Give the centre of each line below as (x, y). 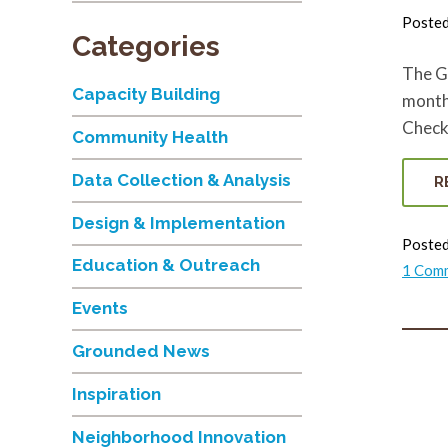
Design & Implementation (178, 223)
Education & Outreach (166, 265)
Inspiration (116, 394)
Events (100, 308)
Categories (146, 46)
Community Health (150, 137)
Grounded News (141, 351)
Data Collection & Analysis (181, 180)
